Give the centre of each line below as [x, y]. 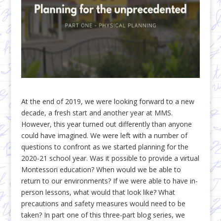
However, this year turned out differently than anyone [106, 124]
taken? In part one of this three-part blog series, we [103, 215]
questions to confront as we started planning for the [105, 147]
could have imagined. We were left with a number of [104, 135]
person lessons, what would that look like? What [98, 192]
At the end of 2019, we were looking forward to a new [108, 101]
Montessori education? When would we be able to [101, 169]
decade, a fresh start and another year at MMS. [97, 113]
